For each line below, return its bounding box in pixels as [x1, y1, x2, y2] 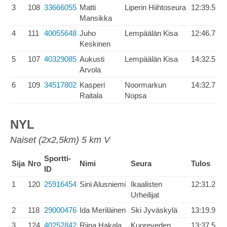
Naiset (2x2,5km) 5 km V [10, 135, 110, 145]
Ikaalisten [131, 180, 162, 188]
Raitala [80, 91, 102, 100]
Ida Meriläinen [80, 206, 126, 214]
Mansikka [80, 14, 112, 22]
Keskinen [80, 40, 110, 48]
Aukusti [80, 55, 104, 63]
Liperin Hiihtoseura [125, 3, 186, 12]
